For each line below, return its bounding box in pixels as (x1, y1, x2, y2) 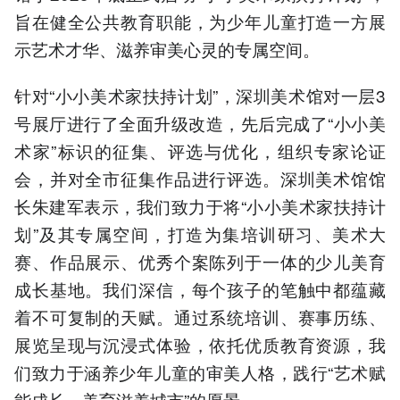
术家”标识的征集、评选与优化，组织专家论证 (14, 137, 386, 162)
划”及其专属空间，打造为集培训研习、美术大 (14, 221, 386, 246)
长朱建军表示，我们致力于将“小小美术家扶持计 (14, 193, 386, 218)
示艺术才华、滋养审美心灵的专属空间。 (14, 36, 320, 61)
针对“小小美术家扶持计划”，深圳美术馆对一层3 (14, 82, 386, 107)
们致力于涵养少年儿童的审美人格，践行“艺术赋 (14, 359, 386, 384)
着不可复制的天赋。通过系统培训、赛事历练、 (14, 304, 386, 329)
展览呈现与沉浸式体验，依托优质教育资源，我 (14, 331, 386, 356)
